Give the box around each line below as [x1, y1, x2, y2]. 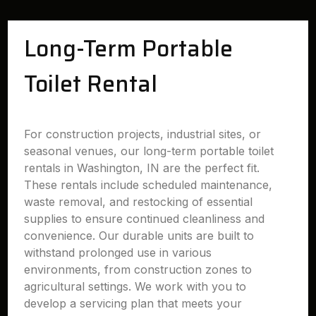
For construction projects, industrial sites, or [24, 127, 262, 141]
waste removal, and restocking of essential [24, 195, 253, 209]
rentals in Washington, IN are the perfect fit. [24, 161, 260, 175]
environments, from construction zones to [24, 262, 253, 276]
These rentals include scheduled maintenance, [24, 178, 273, 192]
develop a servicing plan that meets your [24, 296, 243, 310]
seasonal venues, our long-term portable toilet [24, 144, 274, 158]
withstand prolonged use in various [24, 245, 212, 260]
